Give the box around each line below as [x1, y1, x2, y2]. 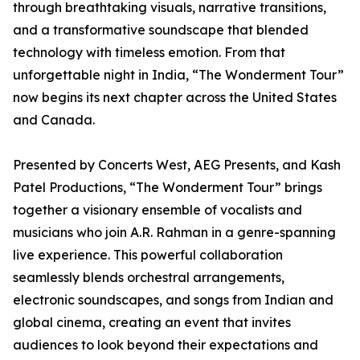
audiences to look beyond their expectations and [13, 337, 318, 354]
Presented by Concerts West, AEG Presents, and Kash [13, 157, 341, 174]
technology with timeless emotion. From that [13, 44, 285, 61]
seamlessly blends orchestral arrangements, [13, 269, 284, 286]
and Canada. [13, 112, 95, 129]
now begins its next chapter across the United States [13, 89, 337, 106]
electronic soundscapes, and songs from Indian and [13, 292, 333, 309]
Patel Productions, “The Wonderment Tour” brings [13, 179, 322, 196]
